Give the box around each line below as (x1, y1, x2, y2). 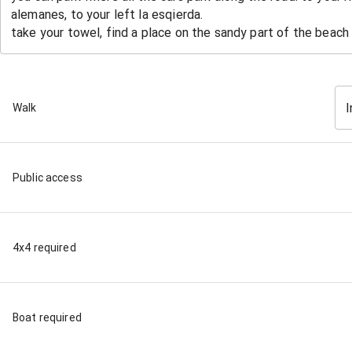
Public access (13, 171, 82, 185)
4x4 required (13, 241, 76, 255)
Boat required (13, 311, 82, 324)
